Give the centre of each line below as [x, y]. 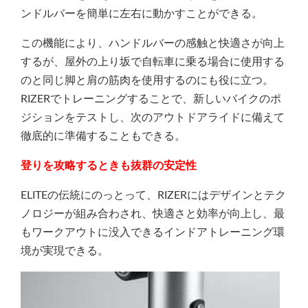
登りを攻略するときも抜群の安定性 [109, 166]
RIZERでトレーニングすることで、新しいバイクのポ [151, 99]
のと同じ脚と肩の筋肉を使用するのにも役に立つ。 [147, 80]
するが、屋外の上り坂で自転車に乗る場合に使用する [153, 62]
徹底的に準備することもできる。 [103, 136]
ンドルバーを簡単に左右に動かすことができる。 [142, 14]
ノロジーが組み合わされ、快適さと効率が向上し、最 [153, 214]
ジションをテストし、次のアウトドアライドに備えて [153, 118]
